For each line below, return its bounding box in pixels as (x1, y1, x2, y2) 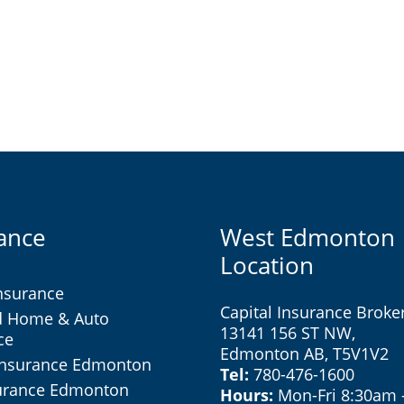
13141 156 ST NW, (220, 321, 355, 344)
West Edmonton (220, 220, 395, 253)
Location (220, 248, 314, 281)
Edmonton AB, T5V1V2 (220, 342, 389, 364)
